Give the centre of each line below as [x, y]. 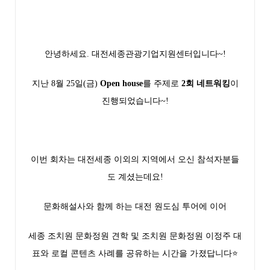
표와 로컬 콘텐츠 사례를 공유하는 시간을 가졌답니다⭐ [135, 253]
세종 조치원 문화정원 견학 [78, 236]
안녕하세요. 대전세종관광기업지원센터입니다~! [135, 54]
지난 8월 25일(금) [66, 83]
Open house [121, 83]
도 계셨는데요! [135, 177]
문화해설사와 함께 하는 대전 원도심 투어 [121, 206]
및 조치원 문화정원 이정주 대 [185, 236]
